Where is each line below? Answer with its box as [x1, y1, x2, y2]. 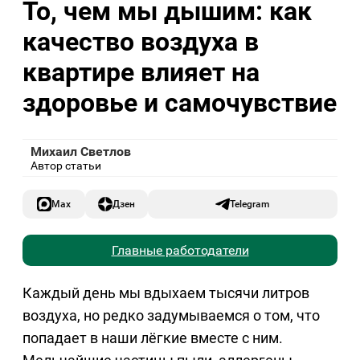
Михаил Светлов [31, 144, 131, 160]
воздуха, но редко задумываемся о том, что [22, 307, 320, 325]
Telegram [230, 198, 270, 211]
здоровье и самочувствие [22, 87, 337, 118]
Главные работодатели [111, 243, 249, 259]
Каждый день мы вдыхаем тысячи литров [22, 284, 309, 302]
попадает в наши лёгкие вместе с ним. [22, 329, 283, 347]
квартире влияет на [22, 56, 260, 88]
